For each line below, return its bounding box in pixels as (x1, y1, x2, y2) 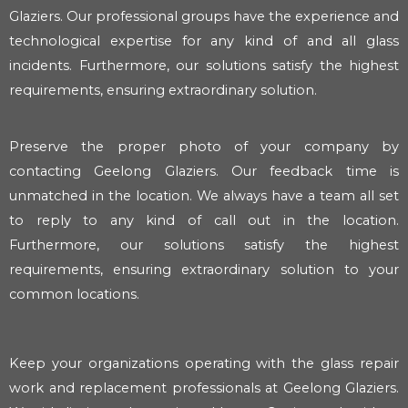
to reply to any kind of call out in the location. (9, 211, 399, 229)
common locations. (9, 285, 139, 302)
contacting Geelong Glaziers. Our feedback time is (9, 162, 399, 179)
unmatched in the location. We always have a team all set (9, 187, 399, 204)
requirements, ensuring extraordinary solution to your (9, 260, 399, 278)
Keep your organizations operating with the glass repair (9, 354, 399, 372)
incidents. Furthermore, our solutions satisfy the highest (9, 57, 399, 75)
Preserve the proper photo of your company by (9, 138, 399, 155)
